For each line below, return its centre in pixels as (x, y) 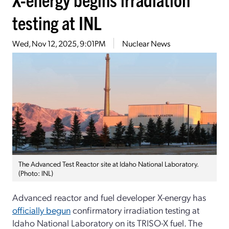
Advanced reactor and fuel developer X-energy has (109, 197)
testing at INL (57, 22)
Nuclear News (146, 43)
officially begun (41, 210)
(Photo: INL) (36, 173)
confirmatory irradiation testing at (135, 210)
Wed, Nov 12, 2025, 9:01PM (59, 43)
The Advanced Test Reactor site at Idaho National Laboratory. (109, 163)
